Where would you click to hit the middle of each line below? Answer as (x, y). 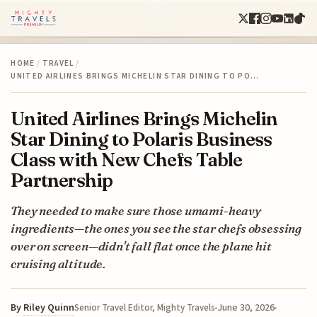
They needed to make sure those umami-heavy (136, 210)
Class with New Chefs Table (127, 159)
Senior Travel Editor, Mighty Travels (145, 307)
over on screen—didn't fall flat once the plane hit (141, 246)
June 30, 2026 (246, 307)
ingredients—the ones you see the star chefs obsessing (156, 228)
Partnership (62, 180)
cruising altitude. (58, 263)
